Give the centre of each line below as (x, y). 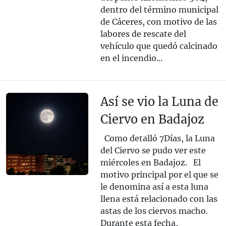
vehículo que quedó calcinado (159, 46)
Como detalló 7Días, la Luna (157, 138)
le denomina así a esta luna (154, 187)
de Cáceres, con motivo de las (158, 22)
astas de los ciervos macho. (154, 211)
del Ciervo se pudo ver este (153, 151)
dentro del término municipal (159, 10)
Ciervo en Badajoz (152, 120)
